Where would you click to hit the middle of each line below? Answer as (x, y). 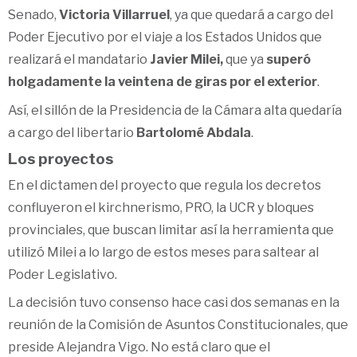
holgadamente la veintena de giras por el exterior (163, 82)
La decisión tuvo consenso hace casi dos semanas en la (174, 303)
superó (288, 60)
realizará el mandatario (79, 60)
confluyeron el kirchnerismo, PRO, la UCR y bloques (161, 208)
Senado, (33, 15)
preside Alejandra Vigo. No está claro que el (139, 347)
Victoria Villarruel (114, 15)
